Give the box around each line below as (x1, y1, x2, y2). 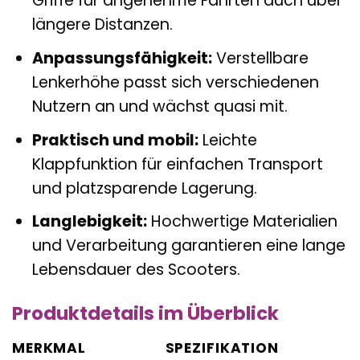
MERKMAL (12, 338, 87, 358)
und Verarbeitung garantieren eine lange (31, 235, 346, 257)
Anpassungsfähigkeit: (31, 47, 212, 69)
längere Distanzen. (31, 14, 173, 36)
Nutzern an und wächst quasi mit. (31, 95, 288, 117)
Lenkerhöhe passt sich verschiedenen (31, 71, 319, 93)
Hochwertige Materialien (146, 211, 337, 233)
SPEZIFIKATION (165, 338, 279, 358)
